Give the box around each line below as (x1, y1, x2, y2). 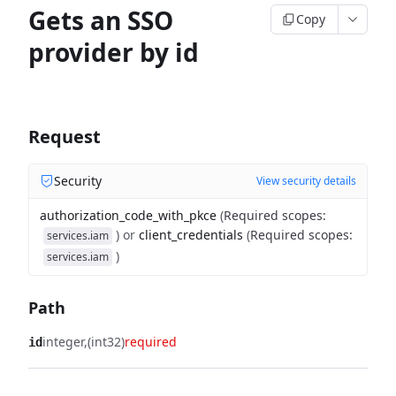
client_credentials (139, 226, 243, 243)
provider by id (28, 35, 199, 69)
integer (42, 333, 84, 350)
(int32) (88, 333, 125, 350)
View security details (256, 173, 356, 188)
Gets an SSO (28, 4, 173, 37)
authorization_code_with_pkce (40, 207, 217, 224)
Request (28, 125, 101, 148)
